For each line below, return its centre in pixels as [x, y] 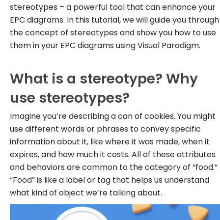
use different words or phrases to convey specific [105, 129]
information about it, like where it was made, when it [110, 142]
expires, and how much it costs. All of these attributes [113, 154]
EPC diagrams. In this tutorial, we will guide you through [114, 20]
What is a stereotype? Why [104, 79]
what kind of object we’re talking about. [86, 193]
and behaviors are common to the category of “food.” [114, 167]
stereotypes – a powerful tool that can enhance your [113, 7]
